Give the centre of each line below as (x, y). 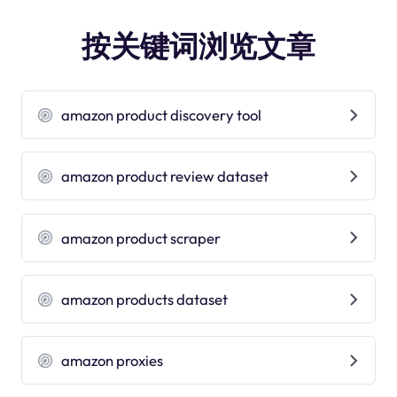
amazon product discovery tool (162, 115)
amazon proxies (113, 361)
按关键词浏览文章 (198, 46)
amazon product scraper (141, 237)
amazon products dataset (145, 299)
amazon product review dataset (165, 176)
